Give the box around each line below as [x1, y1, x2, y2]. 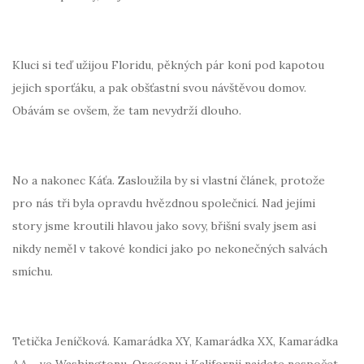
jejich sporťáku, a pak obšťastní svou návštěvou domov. [12, 80, 306, 95]
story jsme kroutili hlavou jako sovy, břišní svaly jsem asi [12, 218, 316, 233]
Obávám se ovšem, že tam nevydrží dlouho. [12, 102, 241, 118]
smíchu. [12, 263, 53, 279]
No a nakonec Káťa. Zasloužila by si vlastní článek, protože [12, 172, 325, 188]
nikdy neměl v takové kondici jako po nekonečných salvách [12, 240, 327, 256]
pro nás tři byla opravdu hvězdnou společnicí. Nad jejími [12, 195, 315, 210]
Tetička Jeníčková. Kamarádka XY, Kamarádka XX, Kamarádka [12, 333, 338, 349]
